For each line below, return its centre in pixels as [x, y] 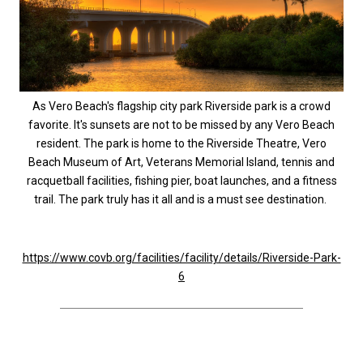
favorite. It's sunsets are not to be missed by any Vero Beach [181, 124]
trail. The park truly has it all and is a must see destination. [181, 199]
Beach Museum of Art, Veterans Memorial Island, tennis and [181, 162]
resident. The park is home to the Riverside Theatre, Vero [181, 143]
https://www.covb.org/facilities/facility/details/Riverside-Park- [181, 258]
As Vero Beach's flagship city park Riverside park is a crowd [181, 106]
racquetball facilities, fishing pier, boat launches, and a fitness [181, 180]
